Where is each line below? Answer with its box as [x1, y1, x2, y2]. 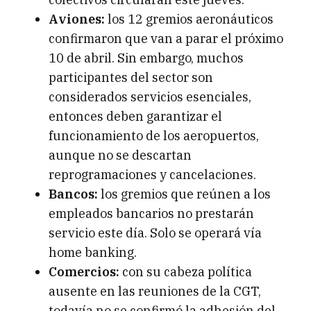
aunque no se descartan [49, 147, 192, 164]
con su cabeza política [119, 264, 252, 280]
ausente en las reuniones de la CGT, [49, 283, 261, 300]
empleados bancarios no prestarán [49, 205, 254, 222]
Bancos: [49, 186, 98, 203]
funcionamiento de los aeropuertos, [49, 128, 259, 144]
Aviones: [49, 11, 105, 28]
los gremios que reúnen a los [98, 186, 271, 203]
